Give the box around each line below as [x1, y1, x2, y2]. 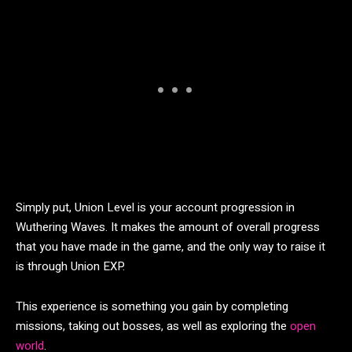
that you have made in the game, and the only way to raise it [16, 237, 325, 255]
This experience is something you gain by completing [16, 297, 288, 315]
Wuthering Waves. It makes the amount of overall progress [16, 218, 320, 236]
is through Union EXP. [16, 257, 125, 275]
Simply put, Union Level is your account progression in [16, 198, 295, 216]
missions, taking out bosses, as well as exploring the [16, 317, 290, 335]
